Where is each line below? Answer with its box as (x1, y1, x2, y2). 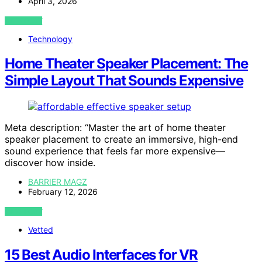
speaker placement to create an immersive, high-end (5, 133, 238, 146)
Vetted (28, 225, 53, 235)
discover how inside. (5, 157, 95, 169)
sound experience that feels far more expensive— (5, 145, 225, 157)
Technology (28, 33, 73, 44)
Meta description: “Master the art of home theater (5, 122, 226, 134)
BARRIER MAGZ (28, 177, 87, 187)
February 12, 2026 (28, 187, 98, 197)
